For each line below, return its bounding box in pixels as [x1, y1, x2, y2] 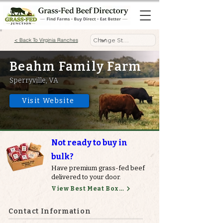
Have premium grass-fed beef [51, 164, 145, 172]
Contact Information [8, 207, 91, 216]
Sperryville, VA [9, 76, 58, 85]
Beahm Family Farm [9, 59, 142, 74]
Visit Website [22, 97, 75, 105]
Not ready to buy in [51, 138, 127, 147]
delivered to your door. [51, 173, 121, 181]
